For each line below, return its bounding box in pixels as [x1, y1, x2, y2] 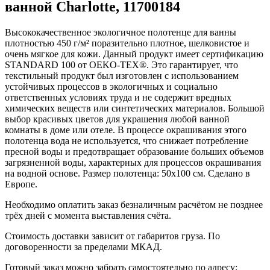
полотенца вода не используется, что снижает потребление [5, 135, 248, 146]
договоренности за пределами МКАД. [5, 241, 162, 252]
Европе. [5, 178, 37, 189]
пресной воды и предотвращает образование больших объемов [5, 146, 264, 157]
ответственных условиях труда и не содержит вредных [5, 92, 231, 102]
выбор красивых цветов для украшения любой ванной [5, 113, 230, 124]
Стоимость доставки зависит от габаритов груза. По [5, 230, 220, 241]
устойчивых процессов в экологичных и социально [5, 81, 218, 92]
